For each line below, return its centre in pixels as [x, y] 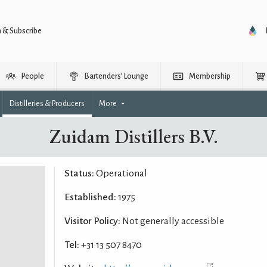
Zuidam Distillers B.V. [133, 136]
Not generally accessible [172, 221]
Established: [90, 197]
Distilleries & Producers [47, 104]
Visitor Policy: [92, 221]
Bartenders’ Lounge [117, 76]
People [33, 76]
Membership [210, 76]
